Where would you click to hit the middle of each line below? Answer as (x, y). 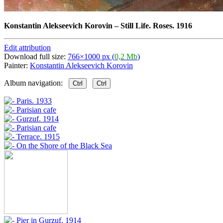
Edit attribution (27, 47)
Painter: (17, 65)
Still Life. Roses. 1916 (156, 25)
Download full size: (36, 56)
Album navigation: (36, 83)
